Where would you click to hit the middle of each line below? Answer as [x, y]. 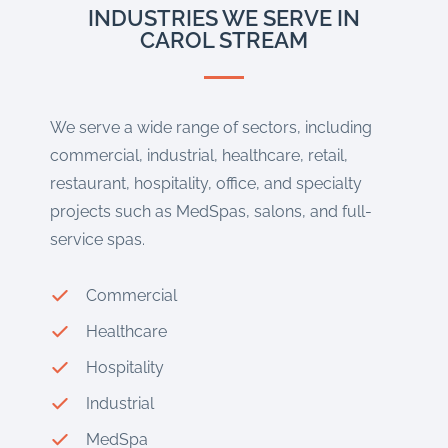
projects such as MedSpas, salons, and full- [211, 212]
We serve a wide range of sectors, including [211, 128]
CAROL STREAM [224, 40]
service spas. [97, 240]
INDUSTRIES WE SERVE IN [224, 18]
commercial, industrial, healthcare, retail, [199, 156]
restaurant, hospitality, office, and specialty [206, 184]
